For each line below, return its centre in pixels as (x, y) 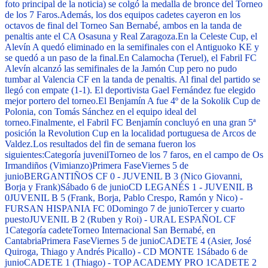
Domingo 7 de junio (150, 209)
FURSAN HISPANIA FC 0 (58, 209)
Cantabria (23, 241)
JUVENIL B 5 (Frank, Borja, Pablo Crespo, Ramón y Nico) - (126, 198)
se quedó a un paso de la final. (62, 58)
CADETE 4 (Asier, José (205, 241)
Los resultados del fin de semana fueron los (114, 144)
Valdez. (19, 144)
